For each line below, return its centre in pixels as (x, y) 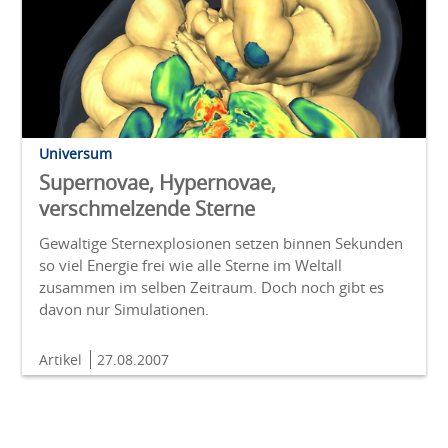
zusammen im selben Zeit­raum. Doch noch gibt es (211, 286)
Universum (75, 153)
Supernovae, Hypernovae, (157, 182)
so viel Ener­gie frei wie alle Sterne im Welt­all (190, 264)
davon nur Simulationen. (124, 308)
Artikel (62, 359)
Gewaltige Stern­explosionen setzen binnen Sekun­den (221, 242)
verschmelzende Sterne (147, 208)
